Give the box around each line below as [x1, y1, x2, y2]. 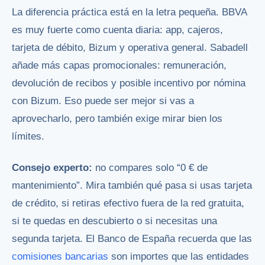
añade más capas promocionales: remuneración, [12, 60, 227, 72]
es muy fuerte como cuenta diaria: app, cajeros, [12, 24, 223, 36]
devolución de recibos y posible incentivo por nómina [12, 77, 245, 89]
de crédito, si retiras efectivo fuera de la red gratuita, [12, 198, 244, 209]
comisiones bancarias [12, 251, 108, 263]
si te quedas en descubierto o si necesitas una [12, 215, 217, 227]
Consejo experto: [12, 162, 92, 174]
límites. [12, 131, 44, 143]
